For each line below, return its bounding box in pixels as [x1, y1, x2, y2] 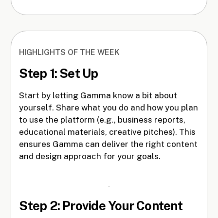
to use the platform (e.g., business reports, [19, 114, 186, 125]
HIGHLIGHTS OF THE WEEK [19, 47, 120, 57]
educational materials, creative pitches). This [19, 127, 196, 137]
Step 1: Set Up [19, 66, 98, 81]
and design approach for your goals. [19, 151, 161, 161]
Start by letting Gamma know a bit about [19, 90, 178, 100]
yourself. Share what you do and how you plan [19, 102, 199, 112]
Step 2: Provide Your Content [19, 198, 182, 213]
